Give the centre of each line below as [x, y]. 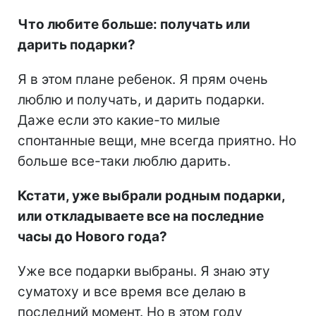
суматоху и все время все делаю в [132, 291]
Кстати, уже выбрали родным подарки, [151, 195]
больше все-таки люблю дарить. [124, 161]
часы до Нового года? [92, 236]
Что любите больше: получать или [134, 24]
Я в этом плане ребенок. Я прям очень [143, 79]
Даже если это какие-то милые [119, 120]
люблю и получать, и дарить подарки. [141, 99]
